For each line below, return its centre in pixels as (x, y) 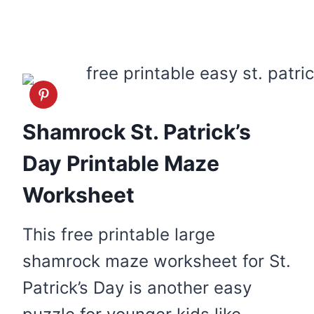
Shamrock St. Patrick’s (137, 131)
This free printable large (119, 234)
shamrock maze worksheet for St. (157, 261)
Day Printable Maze (121, 163)
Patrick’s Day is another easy (137, 287)
